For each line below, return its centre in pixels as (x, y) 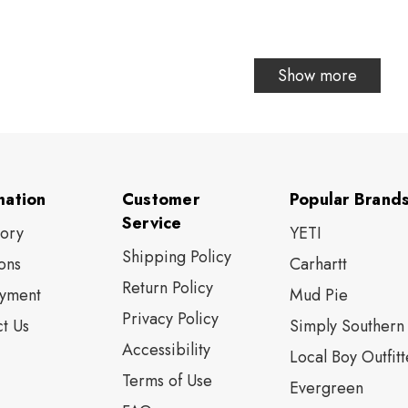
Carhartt (318, 265)
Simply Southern (347, 326)
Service (152, 224)
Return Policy (167, 288)
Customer (160, 200)
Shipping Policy (176, 257)
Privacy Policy (170, 319)
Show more (317, 76)
